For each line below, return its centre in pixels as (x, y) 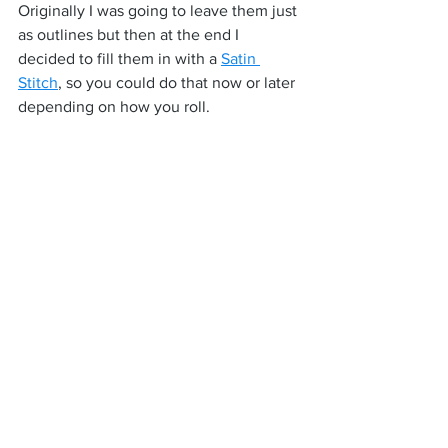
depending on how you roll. (114, 106)
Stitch (38, 82)
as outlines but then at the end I (130, 34)
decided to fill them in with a (119, 58)
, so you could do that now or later (178, 82)
